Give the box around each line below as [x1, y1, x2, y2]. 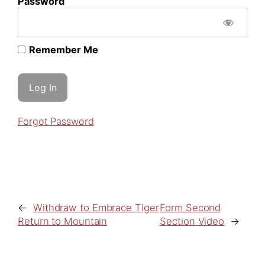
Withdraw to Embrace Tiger [33, 202, 159, 214]
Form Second [160, 202, 221, 214]
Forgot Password [18, 115, 94, 127]
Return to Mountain [18, 215, 108, 228]
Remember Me [27, 44, 98, 56]
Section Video [160, 215, 225, 228]
